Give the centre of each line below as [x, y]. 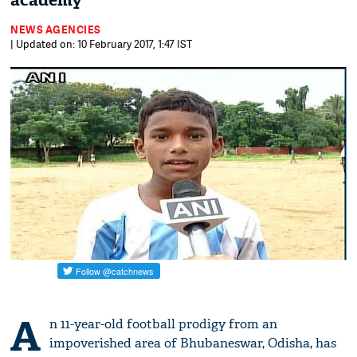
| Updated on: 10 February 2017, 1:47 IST [102, 44]
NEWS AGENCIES [56, 29]
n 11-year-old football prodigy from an [164, 324]
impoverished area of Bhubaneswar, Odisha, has [193, 343]
